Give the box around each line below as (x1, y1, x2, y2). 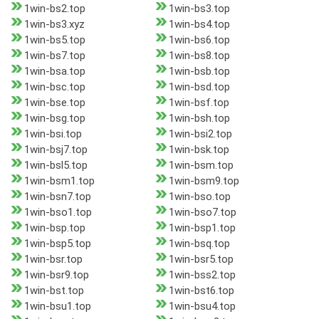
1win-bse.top (24, 96, 85, 110)
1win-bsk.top (168, 143, 229, 157)
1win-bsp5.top (24, 237, 91, 251)
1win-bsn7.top (24, 190, 91, 204)
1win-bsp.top (24, 221, 85, 235)
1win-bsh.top (168, 112, 230, 125)
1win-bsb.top (168, 65, 230, 78)
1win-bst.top (24, 284, 84, 298)
